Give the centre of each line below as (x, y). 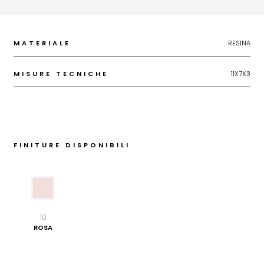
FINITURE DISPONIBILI (72, 145)
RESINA (239, 43)
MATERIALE (42, 43)
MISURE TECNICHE (61, 73)
